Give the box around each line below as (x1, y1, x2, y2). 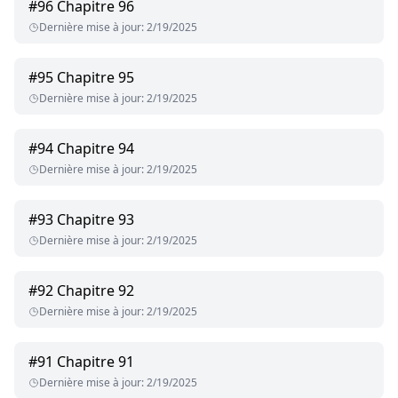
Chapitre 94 (57, 139, 134, 159)
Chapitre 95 (57, 68, 134, 88)
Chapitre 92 (57, 281, 134, 301)
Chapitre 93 (57, 210, 134, 230)
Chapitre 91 (57, 352, 134, 372)
